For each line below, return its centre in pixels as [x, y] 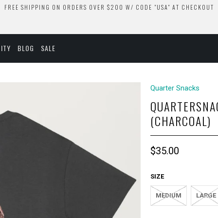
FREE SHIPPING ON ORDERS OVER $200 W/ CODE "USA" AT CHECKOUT [109, 7]
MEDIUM [169, 195]
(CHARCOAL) [181, 121]
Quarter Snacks [175, 88]
